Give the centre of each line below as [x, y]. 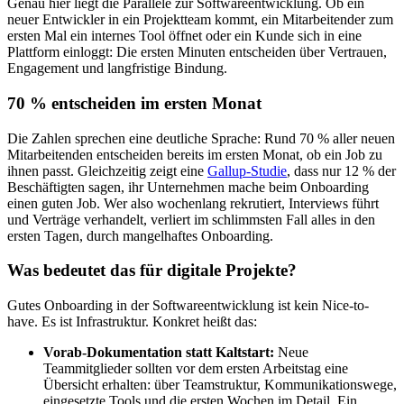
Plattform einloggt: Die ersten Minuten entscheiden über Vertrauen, [197, 52]
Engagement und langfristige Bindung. [117, 69]
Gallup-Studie [247, 170]
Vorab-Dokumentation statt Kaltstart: [159, 353]
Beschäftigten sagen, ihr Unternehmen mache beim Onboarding [188, 187]
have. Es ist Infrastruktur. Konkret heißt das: [132, 322]
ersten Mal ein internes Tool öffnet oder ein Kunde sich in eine [184, 36]
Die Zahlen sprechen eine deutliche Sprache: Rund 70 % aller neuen [201, 138]
